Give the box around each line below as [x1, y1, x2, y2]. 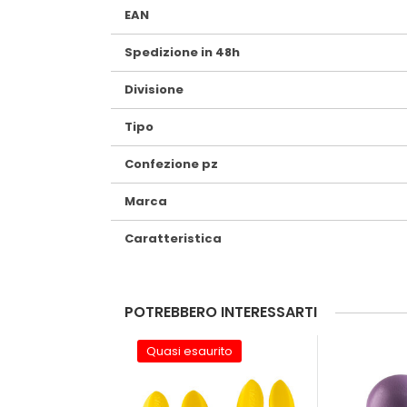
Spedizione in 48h [124, 43, 240, 61]
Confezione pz [124, 154, 218, 173]
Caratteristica [124, 229, 222, 247]
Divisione [124, 80, 184, 98]
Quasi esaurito [146, 342, 233, 360]
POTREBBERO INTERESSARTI [124, 301, 317, 323]
